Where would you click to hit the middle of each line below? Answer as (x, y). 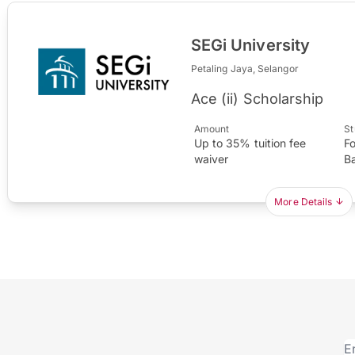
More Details (303, 201)
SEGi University (250, 45)
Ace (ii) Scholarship (257, 98)
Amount (212, 128)
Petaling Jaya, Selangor (244, 68)
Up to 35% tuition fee (250, 143)
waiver (211, 158)
